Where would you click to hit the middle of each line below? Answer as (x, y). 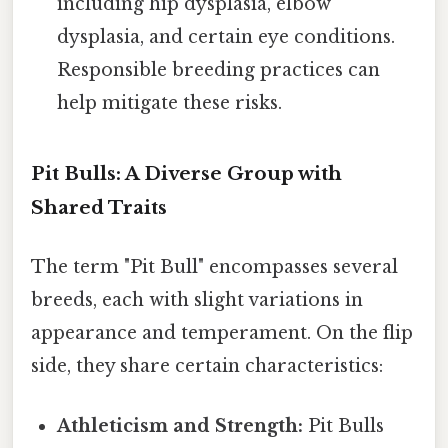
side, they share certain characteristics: (207, 366)
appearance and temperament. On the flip (222, 333)
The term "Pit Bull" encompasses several (214, 267)
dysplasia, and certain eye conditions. (226, 37)
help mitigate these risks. (170, 103)
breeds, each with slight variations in (197, 300)
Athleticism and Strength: (180, 425)
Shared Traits (99, 208)
